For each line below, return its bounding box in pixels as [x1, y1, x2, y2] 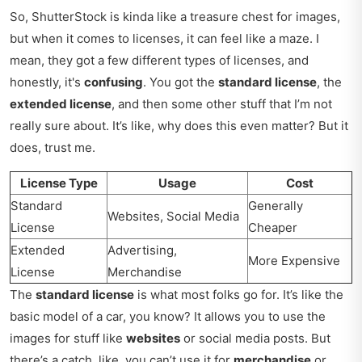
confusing [84, 74, 143, 90]
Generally [248, 198, 303, 214]
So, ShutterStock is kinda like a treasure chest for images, [10, 9, 340, 25]
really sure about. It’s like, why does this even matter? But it [10, 118, 348, 134]
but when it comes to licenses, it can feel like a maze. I [10, 31, 319, 47]
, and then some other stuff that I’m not [112, 96, 332, 112]
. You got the [143, 74, 218, 90]
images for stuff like [10, 330, 126, 347]
